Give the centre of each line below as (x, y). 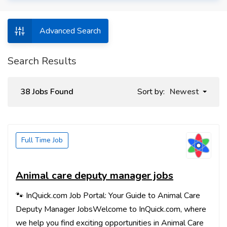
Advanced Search (70, 31)
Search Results (42, 61)
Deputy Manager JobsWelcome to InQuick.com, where (111, 209)
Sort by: (151, 92)
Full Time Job (42, 140)
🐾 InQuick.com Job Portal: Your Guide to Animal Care (108, 196)
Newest (184, 92)
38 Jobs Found (47, 92)
